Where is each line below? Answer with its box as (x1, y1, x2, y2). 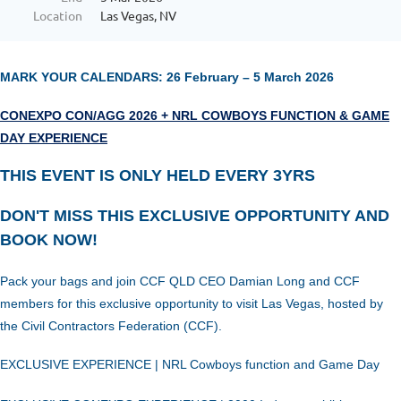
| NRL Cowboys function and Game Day (151, 357, 383, 372)
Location (33, 7, 82, 24)
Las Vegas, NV (100, 7, 176, 24)
